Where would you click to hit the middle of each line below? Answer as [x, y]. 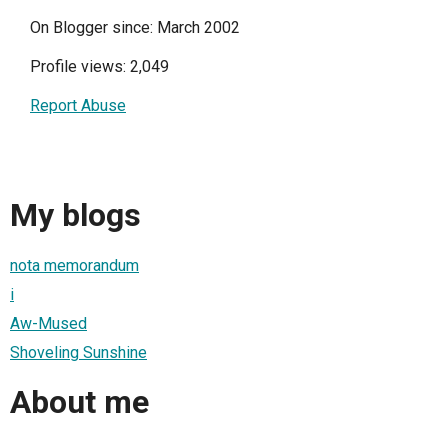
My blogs [75, 215]
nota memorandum [74, 265]
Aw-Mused [48, 323]
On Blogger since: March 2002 [135, 27]
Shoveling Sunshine [78, 352]
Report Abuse [78, 105]
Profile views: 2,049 [99, 66]
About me [79, 402]
